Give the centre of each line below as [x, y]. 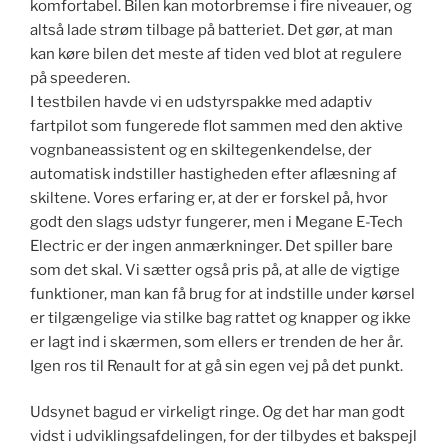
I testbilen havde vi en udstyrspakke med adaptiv [201, 101]
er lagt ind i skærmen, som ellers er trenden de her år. [216, 341]
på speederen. [80, 77]
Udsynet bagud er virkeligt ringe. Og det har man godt [217, 412]
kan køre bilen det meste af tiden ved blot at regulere [216, 53]
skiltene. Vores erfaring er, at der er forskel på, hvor [209, 197]
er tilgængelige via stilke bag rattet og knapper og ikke [220, 317]
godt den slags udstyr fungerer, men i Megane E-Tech [216, 221]
